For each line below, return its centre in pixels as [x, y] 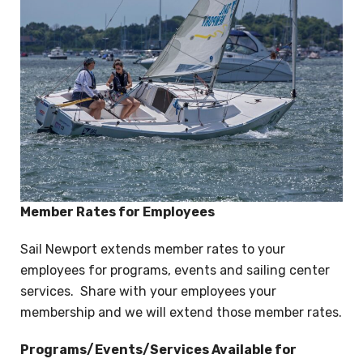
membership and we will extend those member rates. [181, 313]
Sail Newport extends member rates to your [153, 250]
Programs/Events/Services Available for [158, 350]
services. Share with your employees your [148, 292]
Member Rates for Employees [117, 212]
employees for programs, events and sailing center [175, 271]
